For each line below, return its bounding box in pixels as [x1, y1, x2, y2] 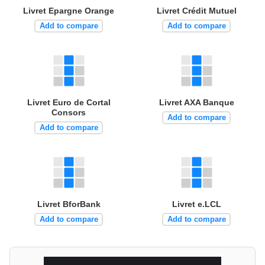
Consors [51, 107, 86, 117]
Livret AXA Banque [159, 97, 234, 107]
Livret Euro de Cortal [27, 97, 111, 107]
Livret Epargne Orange [23, 5, 114, 15]
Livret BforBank [37, 199, 101, 209]
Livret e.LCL [172, 199, 221, 209]
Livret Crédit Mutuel [156, 5, 237, 15]
